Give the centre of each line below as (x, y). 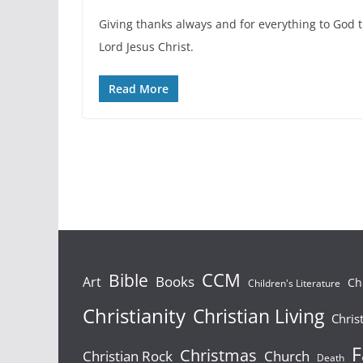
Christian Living (258, 316)
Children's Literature (294, 283)
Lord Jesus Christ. (146, 46)
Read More (139, 88)
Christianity (134, 316)
